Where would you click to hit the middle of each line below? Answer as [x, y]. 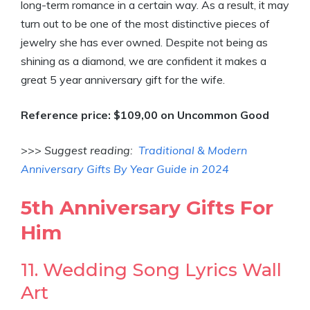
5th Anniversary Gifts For [147, 208]
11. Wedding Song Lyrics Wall [151, 270]
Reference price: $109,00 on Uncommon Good [145, 115]
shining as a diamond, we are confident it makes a [144, 61]
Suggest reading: [91, 150]
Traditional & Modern [193, 150]
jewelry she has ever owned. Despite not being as [144, 42]
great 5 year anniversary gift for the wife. [123, 80]
